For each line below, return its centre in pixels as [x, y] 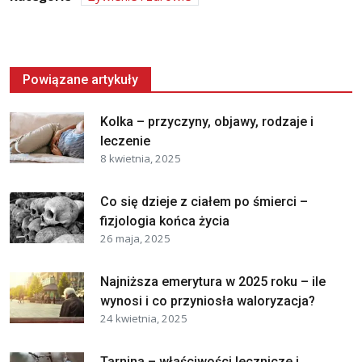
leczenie [125, 141]
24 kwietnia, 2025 [144, 318]
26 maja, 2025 [135, 238]
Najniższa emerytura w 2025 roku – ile [213, 281]
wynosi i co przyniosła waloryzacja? [208, 301]
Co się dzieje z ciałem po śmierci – [204, 201]
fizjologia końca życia [165, 221]
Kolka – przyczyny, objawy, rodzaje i [207, 121]
